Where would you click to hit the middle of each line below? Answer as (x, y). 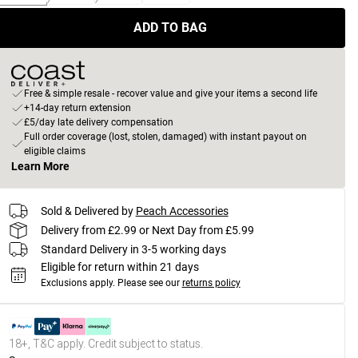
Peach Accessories (182, 211)
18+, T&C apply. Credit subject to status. (105, 344)
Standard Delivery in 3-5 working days (133, 249)
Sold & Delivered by (87, 211)
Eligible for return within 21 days (119, 267)
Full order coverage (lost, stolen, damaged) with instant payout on (165, 137)
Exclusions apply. (78, 283)
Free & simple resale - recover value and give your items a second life (170, 93)
